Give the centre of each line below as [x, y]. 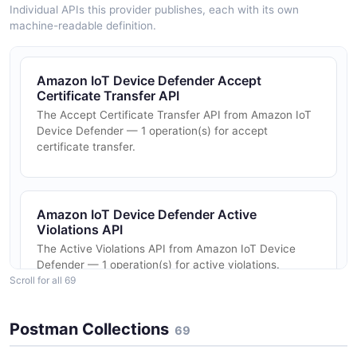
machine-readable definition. [83, 25]
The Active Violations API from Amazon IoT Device [166, 248]
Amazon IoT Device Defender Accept [149, 80]
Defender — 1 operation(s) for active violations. [158, 264]
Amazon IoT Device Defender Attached [155, 332]
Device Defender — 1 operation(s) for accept [152, 130]
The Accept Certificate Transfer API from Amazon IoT [174, 114]
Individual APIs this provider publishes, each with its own [154, 9]
